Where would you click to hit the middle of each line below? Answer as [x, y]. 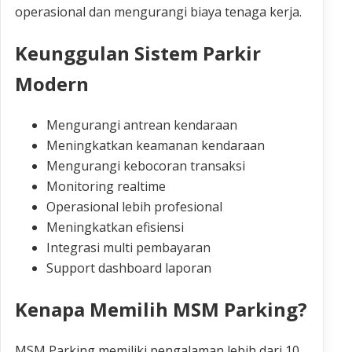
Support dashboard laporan [129, 268]
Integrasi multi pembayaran [128, 248]
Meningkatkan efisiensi [115, 227]
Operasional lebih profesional [134, 207]
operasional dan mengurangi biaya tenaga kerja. [158, 12]
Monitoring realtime [106, 187]
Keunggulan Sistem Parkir [138, 53]
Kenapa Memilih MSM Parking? [161, 310]
